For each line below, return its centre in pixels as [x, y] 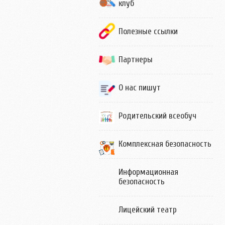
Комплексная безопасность [165, 144]
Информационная [148, 172]
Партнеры [136, 60]
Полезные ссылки [148, 31]
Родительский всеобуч [157, 116]
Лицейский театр [148, 210]
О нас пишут [140, 88]
